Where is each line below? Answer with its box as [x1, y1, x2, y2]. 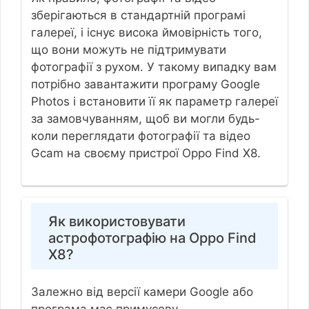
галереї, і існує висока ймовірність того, [30, 25, 262, 39]
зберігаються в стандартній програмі [30, 8, 246, 22]
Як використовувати [48, 213, 186, 230]
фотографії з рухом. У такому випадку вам [30, 59, 277, 74]
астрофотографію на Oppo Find [48, 230, 257, 247]
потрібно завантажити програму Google [30, 77, 260, 91]
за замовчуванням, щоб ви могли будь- [30, 111, 260, 126]
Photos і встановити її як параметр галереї [30, 94, 278, 108]
